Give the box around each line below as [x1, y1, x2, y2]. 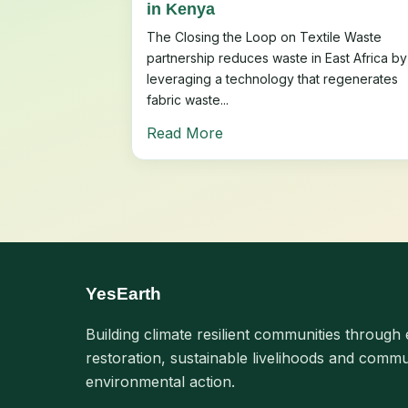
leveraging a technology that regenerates [147, 70, 398, 87]
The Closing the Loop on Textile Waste [147, 28, 382, 45]
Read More [147, 123, 223, 142]
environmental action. [86, 372, 235, 391]
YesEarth [86, 283, 161, 303]
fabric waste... [147, 91, 229, 107]
